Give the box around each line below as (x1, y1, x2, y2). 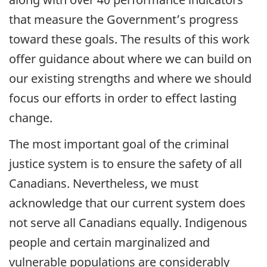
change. (9, 109, 52, 126)
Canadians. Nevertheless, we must (9, 175, 198, 192)
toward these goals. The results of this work (9, 30, 250, 47)
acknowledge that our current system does (9, 195, 246, 212)
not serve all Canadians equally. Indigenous (9, 215, 247, 231)
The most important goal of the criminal (9, 136, 229, 153)
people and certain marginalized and (9, 234, 210, 251)
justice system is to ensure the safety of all (9, 156, 242, 172)
